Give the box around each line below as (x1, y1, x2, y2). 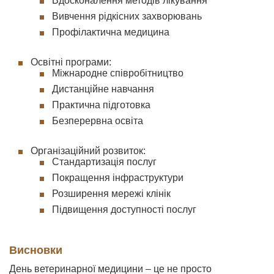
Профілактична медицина (52, 27, 169, 37)
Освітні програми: (31, 57, 111, 67)
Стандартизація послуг (52, 157, 157, 167)
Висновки (9, 243, 62, 256)
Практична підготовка (52, 100, 150, 110)
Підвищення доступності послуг (52, 204, 196, 215)
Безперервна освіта (52, 116, 143, 126)
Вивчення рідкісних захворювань (52, 11, 202, 21)
